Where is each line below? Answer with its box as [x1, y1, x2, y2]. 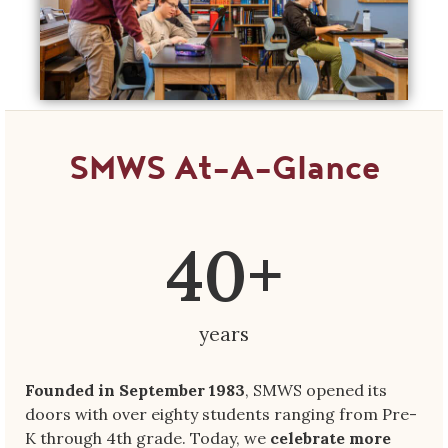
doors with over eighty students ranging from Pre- [25, 403, 417, 424]
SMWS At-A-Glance [68, 148, 380, 189]
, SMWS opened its [245, 379, 387, 400]
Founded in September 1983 [25, 379, 245, 400]
